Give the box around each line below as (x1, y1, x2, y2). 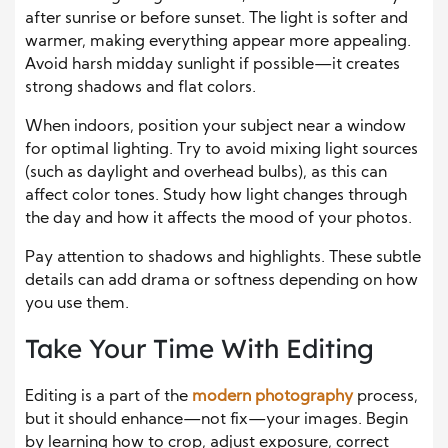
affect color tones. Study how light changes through (25, 188, 407, 205)
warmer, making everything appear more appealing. (25, 34, 411, 51)
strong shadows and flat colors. (25, 80, 256, 97)
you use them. (25, 296, 129, 313)
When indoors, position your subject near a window (25, 119, 406, 136)
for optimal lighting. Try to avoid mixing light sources (25, 142, 418, 159)
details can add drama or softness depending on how (25, 273, 418, 290)
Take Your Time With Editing (25, 332, 374, 366)
